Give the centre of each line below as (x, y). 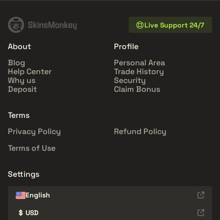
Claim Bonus (137, 89)
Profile (126, 47)
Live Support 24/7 (174, 25)
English (38, 195)
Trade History (139, 72)
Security (130, 81)
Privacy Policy (34, 132)
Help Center (30, 72)
